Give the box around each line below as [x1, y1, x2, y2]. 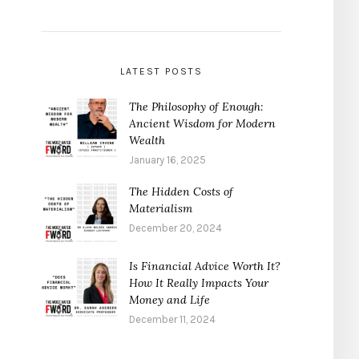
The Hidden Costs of [129, 184, 233, 199]
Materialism [129, 201, 192, 216]
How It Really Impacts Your [129, 276, 268, 291]
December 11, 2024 [129, 313, 216, 326]
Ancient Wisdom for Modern [129, 116, 276, 131]
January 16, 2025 [129, 154, 206, 166]
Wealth [129, 133, 165, 147]
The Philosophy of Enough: [129, 99, 264, 114]
